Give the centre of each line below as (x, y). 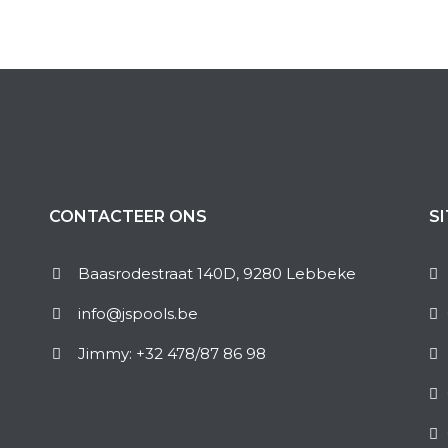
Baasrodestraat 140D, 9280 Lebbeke (217, 273)
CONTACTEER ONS (128, 216)
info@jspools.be (138, 313)
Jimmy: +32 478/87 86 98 (172, 353)
